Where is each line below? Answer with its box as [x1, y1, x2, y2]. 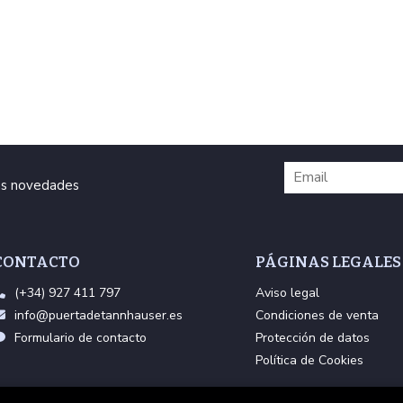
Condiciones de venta [255, 307, 379, 324]
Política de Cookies [255, 352, 363, 369]
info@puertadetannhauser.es [13, 307, 183, 324]
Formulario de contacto [13, 329, 147, 346]
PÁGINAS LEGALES [255, 253, 401, 272]
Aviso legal [255, 284, 319, 301]
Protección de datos [255, 329, 370, 346]
